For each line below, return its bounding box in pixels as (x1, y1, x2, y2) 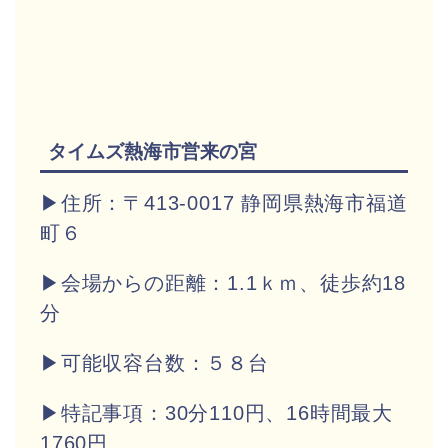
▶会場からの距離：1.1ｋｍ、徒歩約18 (40, 271, 407, 294)
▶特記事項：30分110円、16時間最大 (40, 401, 393, 424)
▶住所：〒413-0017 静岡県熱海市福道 (40, 191, 408, 214)
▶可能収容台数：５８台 (40, 351, 269, 374)
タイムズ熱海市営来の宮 (48, 140, 257, 162)
